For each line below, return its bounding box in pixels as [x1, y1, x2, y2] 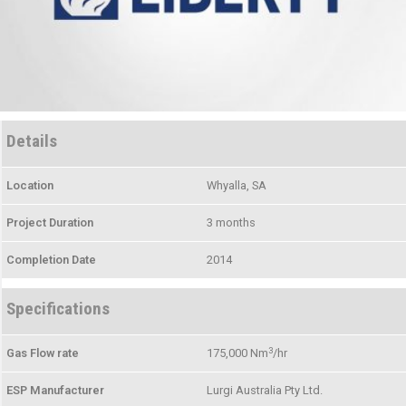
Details [6, 130, 57, 152]
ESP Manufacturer [6, 383, 104, 398]
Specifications [6, 298, 110, 320]
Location [6, 179, 53, 193]
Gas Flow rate [6, 346, 79, 361]
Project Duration [6, 216, 93, 230]
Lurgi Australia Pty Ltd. [206, 383, 323, 398]
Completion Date [6, 253, 96, 267]
